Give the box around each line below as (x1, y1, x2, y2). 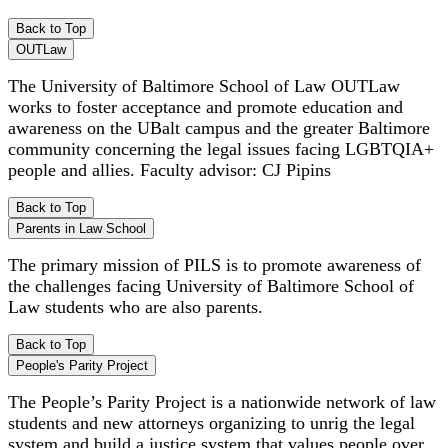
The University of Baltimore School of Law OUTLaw (8, 75, 400, 96)
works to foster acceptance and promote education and (8, 96, 403, 117)
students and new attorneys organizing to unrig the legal (8, 412, 415, 433)
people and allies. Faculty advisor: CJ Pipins (8, 159, 331, 180)
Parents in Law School (16, 220, 146, 236)
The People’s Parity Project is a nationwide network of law (8, 391, 436, 412)
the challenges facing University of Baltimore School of (8, 275, 414, 296)
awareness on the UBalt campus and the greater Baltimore (8, 117, 430, 138)
